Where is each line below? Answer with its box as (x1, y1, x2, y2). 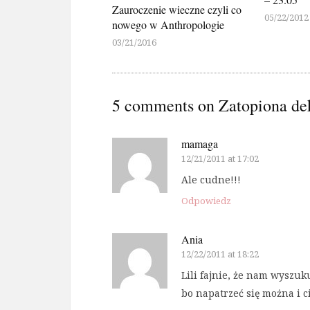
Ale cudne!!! (181, 173, 241, 187)
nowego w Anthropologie (112, 17, 224, 33)
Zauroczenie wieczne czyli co (112, 2, 241, 17)
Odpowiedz (181, 194, 231, 208)
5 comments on (112, 94, 215, 117)
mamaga (181, 136, 218, 152)
